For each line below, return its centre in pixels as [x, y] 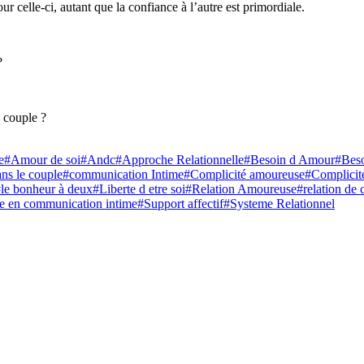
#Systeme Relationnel [279, 203]
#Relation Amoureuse [241, 188]
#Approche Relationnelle [180, 159]
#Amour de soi [42, 159]
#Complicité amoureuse [244, 174]
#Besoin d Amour [289, 159]
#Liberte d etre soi [139, 188]
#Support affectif [180, 203]
